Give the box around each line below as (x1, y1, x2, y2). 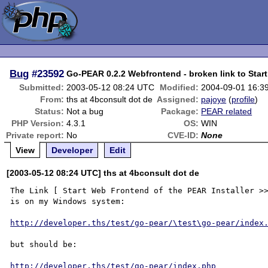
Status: (35, 106, 65, 116)
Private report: (6, 130, 65, 140)
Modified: (160, 83, 199, 92)
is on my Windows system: (10, 197, 126, 206)
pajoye (201, 95, 227, 104)
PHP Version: (11, 118, 65, 128)
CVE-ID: (167, 130, 199, 140)
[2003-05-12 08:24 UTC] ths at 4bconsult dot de (7, 168, 200, 178)
